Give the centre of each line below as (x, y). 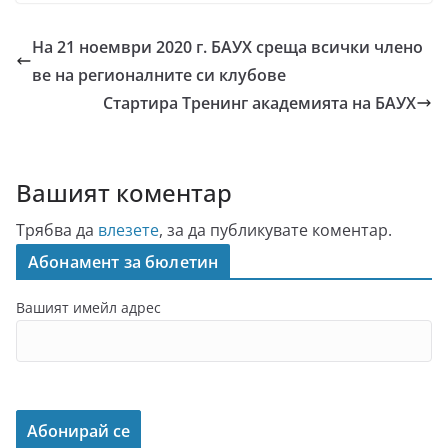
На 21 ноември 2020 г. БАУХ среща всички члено (227, 47)
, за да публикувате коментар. (275, 230)
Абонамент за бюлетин (123, 262)
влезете (128, 230)
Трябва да (57, 230)
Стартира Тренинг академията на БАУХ (259, 103)
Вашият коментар (124, 192)
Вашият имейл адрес (88, 307)
